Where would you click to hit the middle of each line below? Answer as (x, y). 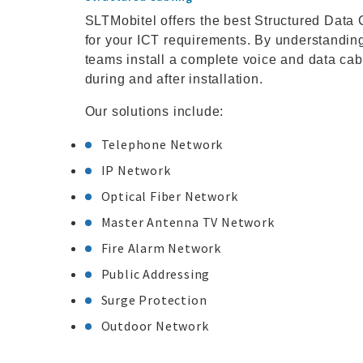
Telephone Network (162, 144)
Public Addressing (156, 274)
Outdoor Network (155, 326)
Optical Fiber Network (169, 196)
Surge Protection (154, 300)
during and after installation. (174, 79)
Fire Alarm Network (161, 248)
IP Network (136, 170)
